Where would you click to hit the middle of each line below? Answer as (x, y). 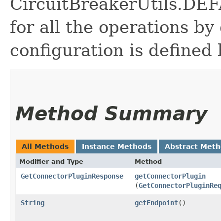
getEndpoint (156, 203)
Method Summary (111, 113)
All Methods (45, 146)
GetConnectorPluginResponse (72, 176)
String (33, 203)
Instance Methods (117, 146)
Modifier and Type (51, 161)
